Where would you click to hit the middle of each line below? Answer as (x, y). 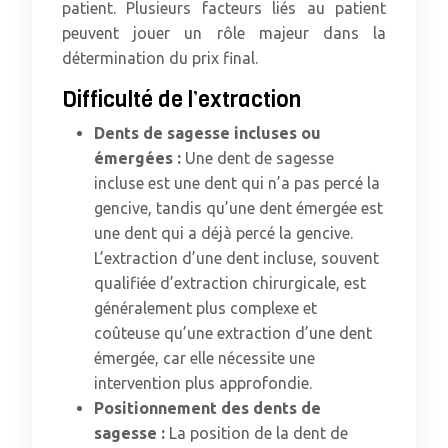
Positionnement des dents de (207, 408)
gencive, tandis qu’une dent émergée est (238, 208)
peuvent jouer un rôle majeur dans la (224, 33)
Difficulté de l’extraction (181, 99)
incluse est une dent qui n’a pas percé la (237, 183)
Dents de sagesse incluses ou (207, 133)
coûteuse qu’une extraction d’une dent (233, 333)
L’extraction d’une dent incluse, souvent (236, 258)
